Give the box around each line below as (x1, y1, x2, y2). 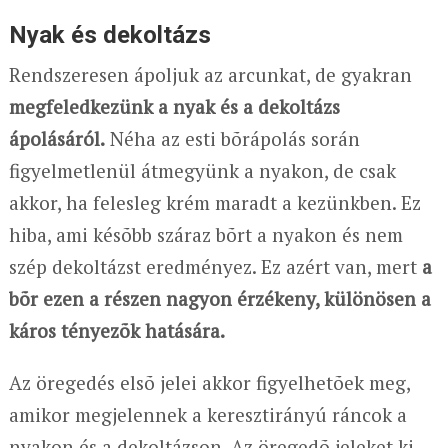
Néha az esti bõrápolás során (104, 125, 360, 151)
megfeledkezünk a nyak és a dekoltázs (8, 93, 340, 119)
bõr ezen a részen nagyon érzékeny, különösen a (8, 285, 431, 311)
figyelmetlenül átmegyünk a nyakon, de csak (8, 157, 396, 183)
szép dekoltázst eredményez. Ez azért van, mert (8, 253, 422, 279)
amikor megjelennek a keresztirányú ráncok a (8, 401, 407, 427)
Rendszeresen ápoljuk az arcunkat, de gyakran (8, 61, 412, 87)
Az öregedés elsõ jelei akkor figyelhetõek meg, (8, 369, 410, 395)
